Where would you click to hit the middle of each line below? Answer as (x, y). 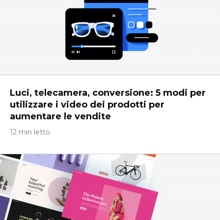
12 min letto (30, 132)
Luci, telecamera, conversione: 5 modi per (108, 93)
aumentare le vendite (60, 116)
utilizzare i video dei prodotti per (87, 105)
